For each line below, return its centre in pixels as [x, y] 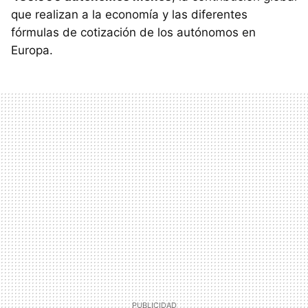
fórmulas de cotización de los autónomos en [133, 32]
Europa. [32, 50]
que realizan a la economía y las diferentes [129, 14]
